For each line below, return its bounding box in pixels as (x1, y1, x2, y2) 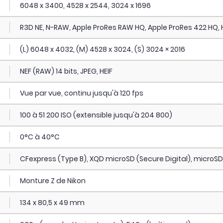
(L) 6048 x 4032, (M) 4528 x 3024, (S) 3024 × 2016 (19, 44, 185, 54)
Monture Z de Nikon (19, 176, 86, 186)
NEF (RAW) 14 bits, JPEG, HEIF (19, 66, 112, 76)
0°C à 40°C (19, 132, 60, 142)
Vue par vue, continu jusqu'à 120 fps (19, 88, 143, 98)
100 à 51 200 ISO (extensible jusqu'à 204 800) (19, 110, 172, 120)
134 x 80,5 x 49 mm (19, 198, 85, 208)
